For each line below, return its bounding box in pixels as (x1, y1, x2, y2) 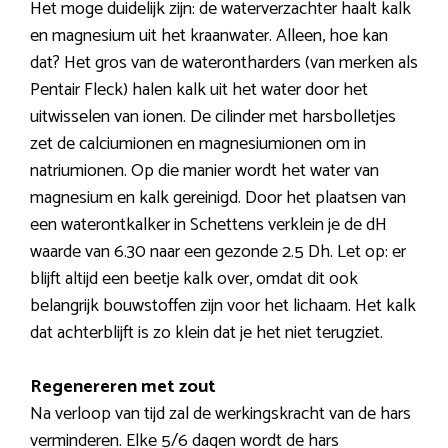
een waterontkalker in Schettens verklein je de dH (30, 209, 387, 240)
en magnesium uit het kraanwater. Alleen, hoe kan (30, 20, 388, 51)
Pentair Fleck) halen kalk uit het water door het (30, 74, 368, 105)
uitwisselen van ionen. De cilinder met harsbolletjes (30, 101, 396, 132)
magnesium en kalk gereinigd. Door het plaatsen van (30, 182, 406, 213)
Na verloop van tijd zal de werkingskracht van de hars (30, 398, 411, 429)
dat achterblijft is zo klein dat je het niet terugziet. (30, 317, 383, 348)
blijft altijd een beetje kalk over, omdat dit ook (30, 263, 358, 294)
